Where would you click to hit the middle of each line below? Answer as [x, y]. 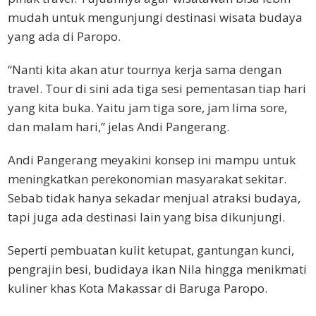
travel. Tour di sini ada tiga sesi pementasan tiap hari [157, 88]
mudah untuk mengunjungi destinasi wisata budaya [155, 17]
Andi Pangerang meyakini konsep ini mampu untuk [152, 159]
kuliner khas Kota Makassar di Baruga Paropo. [138, 288]
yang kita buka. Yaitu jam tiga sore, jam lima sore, [147, 107]
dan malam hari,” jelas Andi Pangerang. [119, 126]
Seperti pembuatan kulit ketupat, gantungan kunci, [151, 250]
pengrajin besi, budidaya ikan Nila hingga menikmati [157, 269]
